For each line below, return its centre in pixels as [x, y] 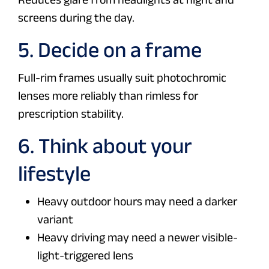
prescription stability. [71, 114]
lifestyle [54, 174]
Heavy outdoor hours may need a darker [137, 201]
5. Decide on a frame [110, 50]
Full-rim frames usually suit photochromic [122, 78]
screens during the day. [76, 18]
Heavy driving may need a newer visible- [138, 237]
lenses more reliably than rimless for [108, 96]
